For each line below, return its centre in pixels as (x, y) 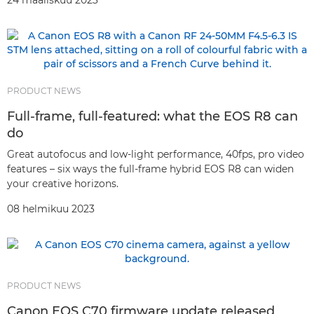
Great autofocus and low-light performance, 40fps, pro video (156, 154)
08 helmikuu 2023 (51, 209)
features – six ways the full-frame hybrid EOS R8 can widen (150, 169)
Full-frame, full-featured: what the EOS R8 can (152, 116)
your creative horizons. (63, 184)
